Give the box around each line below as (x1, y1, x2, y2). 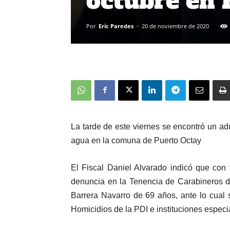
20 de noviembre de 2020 (142, 22, 209, 30)
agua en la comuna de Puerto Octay (71, 136, 201, 145)
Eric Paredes (99, 22, 133, 30)
